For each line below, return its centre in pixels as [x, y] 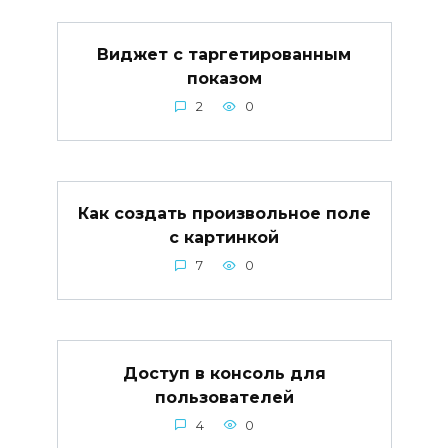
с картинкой [224, 238]
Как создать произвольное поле [224, 214]
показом [224, 78]
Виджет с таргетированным [224, 54]
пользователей [224, 397]
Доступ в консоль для [224, 373]
